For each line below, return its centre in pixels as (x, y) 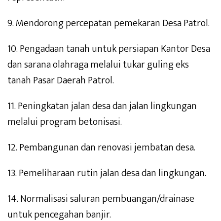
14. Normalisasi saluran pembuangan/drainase (101, 199)
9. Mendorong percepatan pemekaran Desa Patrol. (109, 23)
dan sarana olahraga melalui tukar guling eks (98, 65)
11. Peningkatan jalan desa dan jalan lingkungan (102, 106)
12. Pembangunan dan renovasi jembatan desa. (101, 148)
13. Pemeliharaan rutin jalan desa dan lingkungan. (107, 173)
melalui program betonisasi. (65, 122)
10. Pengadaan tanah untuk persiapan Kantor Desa (109, 49)
